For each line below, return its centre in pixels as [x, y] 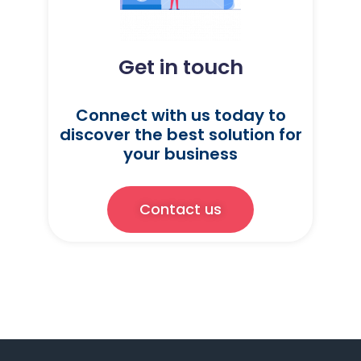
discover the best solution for [180, 135]
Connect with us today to [180, 115]
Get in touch [180, 67]
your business [180, 154]
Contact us [180, 209]
